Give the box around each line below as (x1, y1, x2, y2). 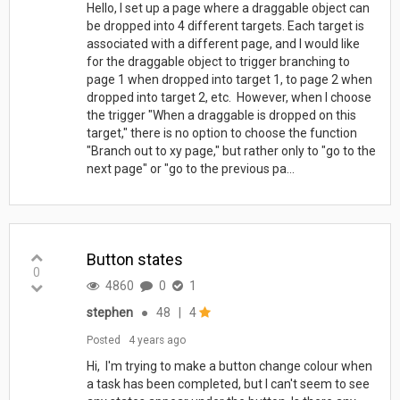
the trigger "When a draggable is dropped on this (86, 107, 356, 122)
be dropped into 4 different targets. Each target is (86, 18, 364, 33)
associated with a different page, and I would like (86, 36, 360, 51)
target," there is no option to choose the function (86, 125, 357, 140)
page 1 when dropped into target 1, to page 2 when (86, 71, 372, 87)
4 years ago (128, 333, 186, 346)
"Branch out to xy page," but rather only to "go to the (86, 143, 376, 158)
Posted (86, 333, 121, 346)
